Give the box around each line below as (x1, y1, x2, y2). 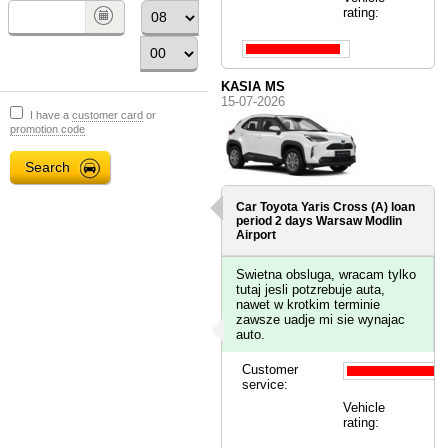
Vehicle (342, 399, 385, 415)
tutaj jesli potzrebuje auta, (236, 281, 386, 297)
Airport (236, 227, 277, 242)
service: (242, 376, 289, 392)
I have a (30, 108, 72, 121)
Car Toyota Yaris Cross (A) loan (236, 199, 416, 214)
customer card (72, 108, 143, 121)
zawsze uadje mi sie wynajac (236, 311, 406, 327)
